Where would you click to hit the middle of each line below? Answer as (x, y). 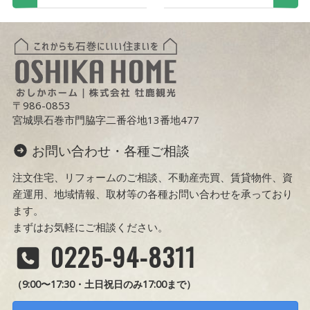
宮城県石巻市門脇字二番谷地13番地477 (106, 120)
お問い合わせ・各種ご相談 (109, 152)
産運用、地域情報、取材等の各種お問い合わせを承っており (152, 193)
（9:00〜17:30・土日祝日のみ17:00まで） (104, 284)
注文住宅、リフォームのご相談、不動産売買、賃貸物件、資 (152, 177)
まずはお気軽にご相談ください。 (90, 227)
